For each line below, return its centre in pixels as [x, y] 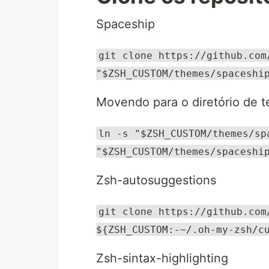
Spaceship [125, 24]
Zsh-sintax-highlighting [162, 258]
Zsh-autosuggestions [156, 180]
